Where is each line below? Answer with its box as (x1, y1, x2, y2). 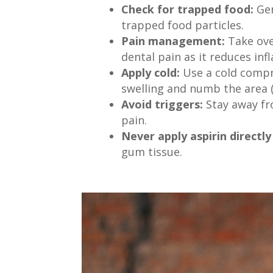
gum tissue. (121, 144, 182, 159)
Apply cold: (121, 65, 180, 80)
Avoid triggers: (121, 96, 203, 112)
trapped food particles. (121, 17, 244, 32)
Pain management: (121, 33, 225, 48)
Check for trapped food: (121, 1, 253, 16)
